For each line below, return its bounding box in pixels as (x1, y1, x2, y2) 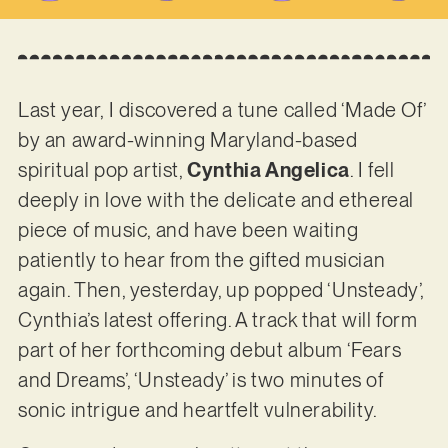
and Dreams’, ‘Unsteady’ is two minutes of (17, 368, 384, 393)
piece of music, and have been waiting (17, 218, 359, 243)
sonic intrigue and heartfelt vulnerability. (17, 398, 378, 423)
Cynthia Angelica (187, 158, 350, 183)
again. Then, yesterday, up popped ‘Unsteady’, (17, 278, 424, 303)
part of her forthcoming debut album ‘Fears (17, 338, 402, 363)
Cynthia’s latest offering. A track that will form (17, 308, 418, 333)
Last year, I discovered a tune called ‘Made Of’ (17, 98, 426, 123)
